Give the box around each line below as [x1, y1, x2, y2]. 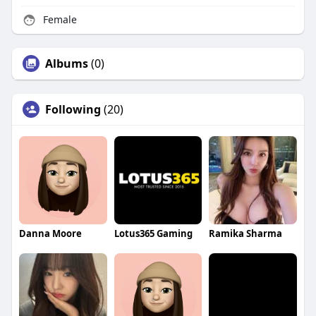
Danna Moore [18, 227, 82, 241]
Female [39, 13, 77, 27]
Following [44, 102, 101, 118]
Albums [44, 56, 88, 72]
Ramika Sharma [209, 227, 283, 241]
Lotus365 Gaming [114, 227, 193, 241]
